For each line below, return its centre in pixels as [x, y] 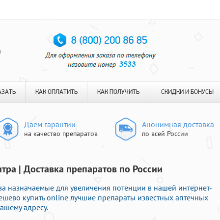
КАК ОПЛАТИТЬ [56, 92]
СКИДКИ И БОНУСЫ [187, 92]
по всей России [165, 134]
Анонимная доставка [178, 124]
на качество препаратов [61, 134]
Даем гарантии [50, 124]
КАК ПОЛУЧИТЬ [118, 92]
